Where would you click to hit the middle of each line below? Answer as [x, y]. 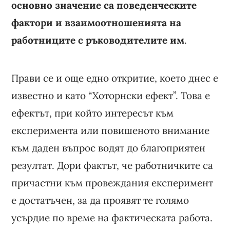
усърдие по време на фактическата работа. [112, 217]
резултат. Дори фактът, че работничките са [112, 165]
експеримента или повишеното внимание [111, 130]
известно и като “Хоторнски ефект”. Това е [111, 95]
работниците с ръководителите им [98, 40]
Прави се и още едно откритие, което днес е [115, 78]
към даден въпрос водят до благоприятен [109, 148]
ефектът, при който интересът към [93, 113]
